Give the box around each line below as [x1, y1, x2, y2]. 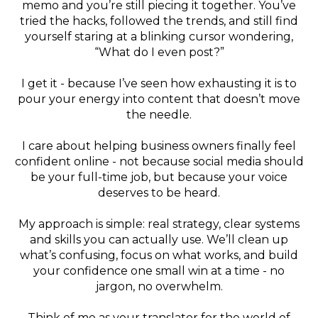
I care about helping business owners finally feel [22, 139, 296, 153]
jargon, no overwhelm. [95, 280, 223, 293]
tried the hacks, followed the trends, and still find [20, 14, 298, 28]
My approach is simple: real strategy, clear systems [18, 217, 300, 231]
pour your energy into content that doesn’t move [18, 92, 300, 106]
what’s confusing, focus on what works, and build [20, 248, 298, 262]
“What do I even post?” [94, 45, 224, 59]
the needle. [126, 108, 192, 121]
